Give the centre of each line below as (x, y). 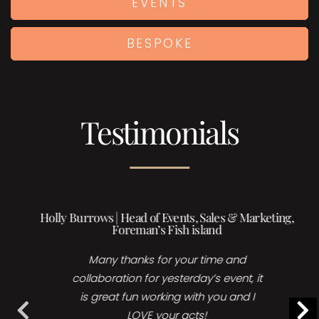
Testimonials (159, 132)
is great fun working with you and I (159, 297)
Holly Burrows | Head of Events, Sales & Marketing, (159, 218)
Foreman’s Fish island (159, 230)
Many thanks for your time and (159, 260)
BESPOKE (159, 43)
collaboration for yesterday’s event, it (159, 278)
